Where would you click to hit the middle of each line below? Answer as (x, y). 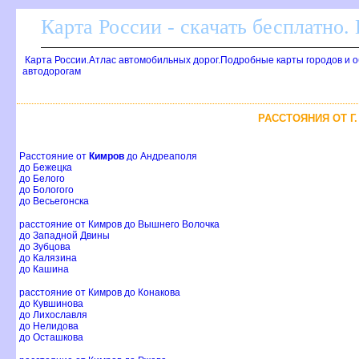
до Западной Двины (65, 236)
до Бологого (46, 190)
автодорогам (52, 71)
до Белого (42, 179)
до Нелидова (49, 327)
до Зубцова (45, 247)
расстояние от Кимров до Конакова (100, 293)
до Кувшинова (51, 304)
